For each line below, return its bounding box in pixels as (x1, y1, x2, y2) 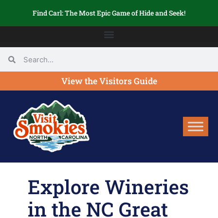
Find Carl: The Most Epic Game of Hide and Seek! (33, 8, 185, 18)
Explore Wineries (28, 174, 189, 200)
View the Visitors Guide (61, 75, 157, 87)
